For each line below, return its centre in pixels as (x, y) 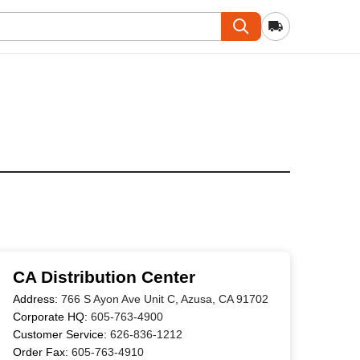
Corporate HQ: (51, 317)
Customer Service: (61, 334)
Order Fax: (42, 352)
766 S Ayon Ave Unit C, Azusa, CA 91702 (164, 299)
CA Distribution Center (104, 277)
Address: (37, 299)
